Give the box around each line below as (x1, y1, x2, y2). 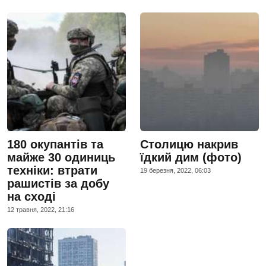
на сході (7, 189, 56, 203)
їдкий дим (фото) (140, 150, 242, 164)
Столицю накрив (140, 137, 238, 151)
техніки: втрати (7, 163, 97, 177)
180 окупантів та (7, 137, 103, 151)
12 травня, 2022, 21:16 (7, 205, 74, 213)
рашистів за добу (7, 176, 109, 190)
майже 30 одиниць (7, 150, 115, 164)
